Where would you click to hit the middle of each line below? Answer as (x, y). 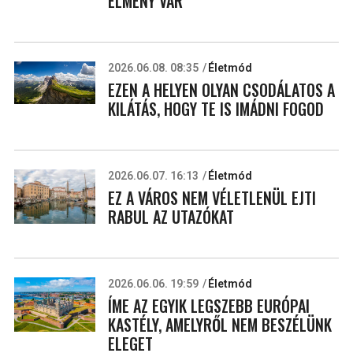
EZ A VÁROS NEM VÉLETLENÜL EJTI (212, 198)
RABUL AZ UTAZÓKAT (171, 217)
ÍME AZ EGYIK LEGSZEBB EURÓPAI (208, 306)
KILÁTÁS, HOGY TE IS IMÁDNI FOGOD (216, 109)
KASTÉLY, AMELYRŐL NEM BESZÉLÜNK (219, 325)
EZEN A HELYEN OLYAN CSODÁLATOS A (221, 90)
